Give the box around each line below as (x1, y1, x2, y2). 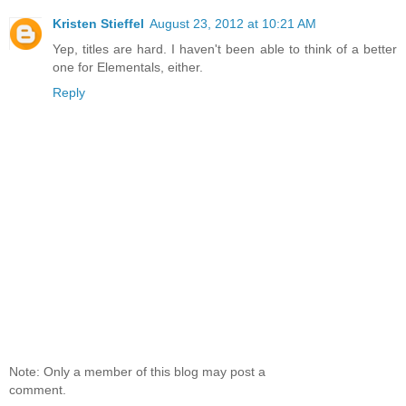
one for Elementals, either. (53, 60, 203, 75)
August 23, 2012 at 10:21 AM (150, 16, 316, 32)
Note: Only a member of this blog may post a (9, 363, 266, 379)
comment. (9, 382, 66, 397)
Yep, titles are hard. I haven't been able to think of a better (53, 42, 397, 57)
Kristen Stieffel (53, 16, 144, 32)
